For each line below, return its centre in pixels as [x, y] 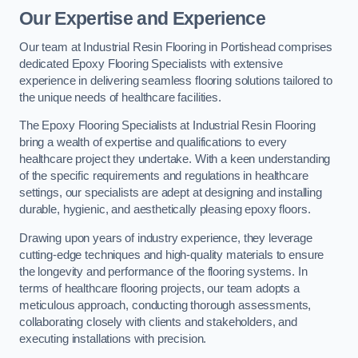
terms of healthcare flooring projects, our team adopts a [159, 288]
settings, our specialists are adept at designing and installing [171, 193]
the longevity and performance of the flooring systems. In [163, 271]
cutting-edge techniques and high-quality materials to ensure [172, 255]
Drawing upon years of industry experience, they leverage [166, 238]
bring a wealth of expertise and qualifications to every [153, 143]
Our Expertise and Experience [142, 19]
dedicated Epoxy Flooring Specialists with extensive [151, 64]
